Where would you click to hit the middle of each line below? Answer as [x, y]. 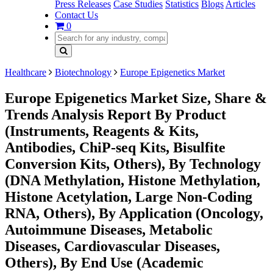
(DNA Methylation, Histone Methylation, [133, 180]
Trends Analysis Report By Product [115, 114]
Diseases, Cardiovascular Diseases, [112, 246]
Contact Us [76, 15]
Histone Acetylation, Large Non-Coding [129, 197]
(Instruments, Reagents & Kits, [102, 131]
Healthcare [26, 72]
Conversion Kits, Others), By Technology [133, 164]
